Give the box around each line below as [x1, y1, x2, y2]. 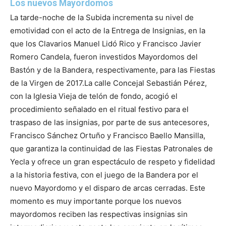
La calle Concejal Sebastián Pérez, [84, 78, 207, 88]
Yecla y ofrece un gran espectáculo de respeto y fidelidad [10, 157, 215, 167]
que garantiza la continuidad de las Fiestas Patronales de [10, 144, 213, 154]
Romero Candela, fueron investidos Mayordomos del [10, 52, 198, 62]
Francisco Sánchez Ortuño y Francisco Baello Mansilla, [10, 131, 205, 141]
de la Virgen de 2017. [10, 78, 84, 88]
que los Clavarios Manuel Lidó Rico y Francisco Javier [10, 39, 201, 49]
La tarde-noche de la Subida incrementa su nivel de [10, 13, 194, 23]
